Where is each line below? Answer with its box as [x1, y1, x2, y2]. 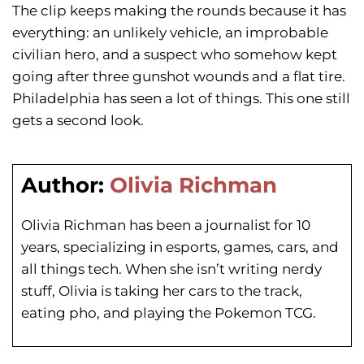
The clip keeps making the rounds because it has [12, 2, 346, 19]
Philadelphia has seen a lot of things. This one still [12, 89, 350, 106]
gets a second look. [12, 111, 144, 128]
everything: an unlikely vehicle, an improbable [12, 24, 328, 41]
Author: [21, 171, 104, 198]
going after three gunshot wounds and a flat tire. [12, 67, 345, 84]
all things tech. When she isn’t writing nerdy [21, 260, 322, 277]
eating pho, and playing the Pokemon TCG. [21, 304, 316, 321]
